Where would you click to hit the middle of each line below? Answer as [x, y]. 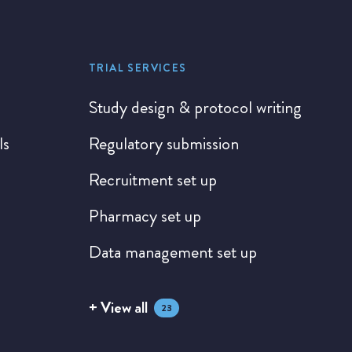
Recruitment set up [152, 180]
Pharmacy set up [145, 216]
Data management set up [172, 252]
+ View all [118, 308]
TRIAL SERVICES [137, 68]
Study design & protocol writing [195, 107]
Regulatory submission [163, 143]
